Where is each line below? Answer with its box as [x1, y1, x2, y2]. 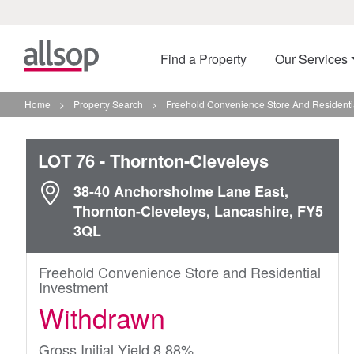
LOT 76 [38, 148, 95, 173]
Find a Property [160, 50, 247, 68]
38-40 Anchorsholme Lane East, [73, 181, 288, 201]
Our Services [275, 50, 348, 68]
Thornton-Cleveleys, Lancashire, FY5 [73, 201, 323, 221]
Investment [39, 277, 108, 297]
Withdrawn [39, 298, 165, 337]
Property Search [73, 97, 143, 111]
